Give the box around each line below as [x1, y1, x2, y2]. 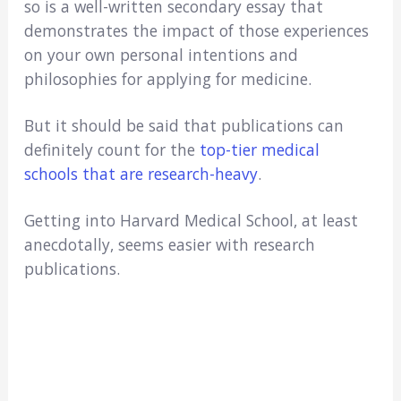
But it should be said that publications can [23, 114, 344, 136]
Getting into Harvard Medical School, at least [23, 209, 358, 231]
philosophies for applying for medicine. [23, 67, 311, 90]
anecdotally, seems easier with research [23, 233, 315, 255]
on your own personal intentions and [23, 43, 298, 65]
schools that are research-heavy [23, 162, 258, 184]
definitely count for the [23, 138, 200, 160]
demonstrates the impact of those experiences [23, 19, 369, 41]
